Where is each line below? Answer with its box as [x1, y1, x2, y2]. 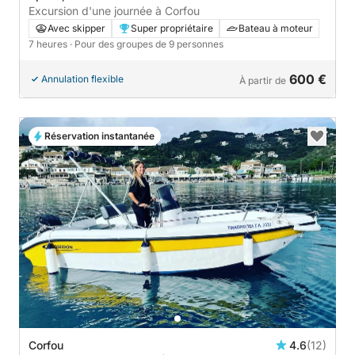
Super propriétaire [131, 21, 213, 34]
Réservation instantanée [44, 129, 155, 142]
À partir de [239, 74, 286, 86]
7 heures [29, 37, 70, 50]
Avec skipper [48, 21, 105, 34]
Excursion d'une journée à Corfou [29, 3, 200, 17]
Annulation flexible [41, 72, 124, 85]
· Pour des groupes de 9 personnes [70, 37, 223, 50]
